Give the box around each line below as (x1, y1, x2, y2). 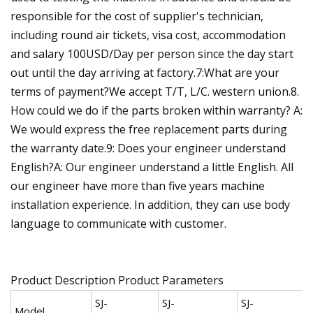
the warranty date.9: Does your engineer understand (10, 140, 286, 156)
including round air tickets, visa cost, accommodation (10, 27, 286, 43)
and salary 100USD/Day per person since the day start (10, 45, 293, 61)
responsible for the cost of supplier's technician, (10, 8, 263, 24)
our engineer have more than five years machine (10, 177, 265, 194)
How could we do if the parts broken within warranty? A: (10, 102, 303, 118)
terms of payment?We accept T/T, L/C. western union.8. (10, 83, 299, 99)
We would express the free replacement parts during (10, 121, 287, 137)
